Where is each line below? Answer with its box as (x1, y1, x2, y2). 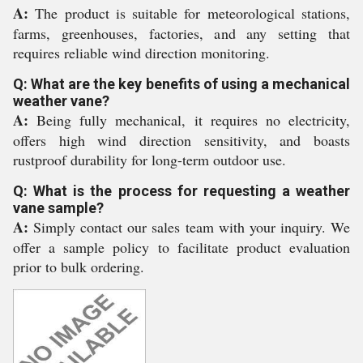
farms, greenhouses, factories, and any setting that (13, 23, 350, 43)
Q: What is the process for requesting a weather (13, 182, 350, 199)
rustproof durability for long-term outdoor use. (13, 150, 286, 169)
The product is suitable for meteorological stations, (28, 3, 350, 23)
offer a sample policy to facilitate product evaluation (13, 237, 350, 257)
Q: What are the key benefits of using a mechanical (13, 75, 350, 92)
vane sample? (13, 199, 104, 216)
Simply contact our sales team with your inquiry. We (28, 217, 350, 237)
